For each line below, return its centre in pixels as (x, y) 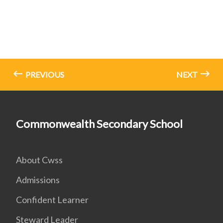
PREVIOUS (44, 74)
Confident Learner (52, 200)
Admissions (38, 180)
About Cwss (39, 160)
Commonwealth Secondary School (99, 124)
